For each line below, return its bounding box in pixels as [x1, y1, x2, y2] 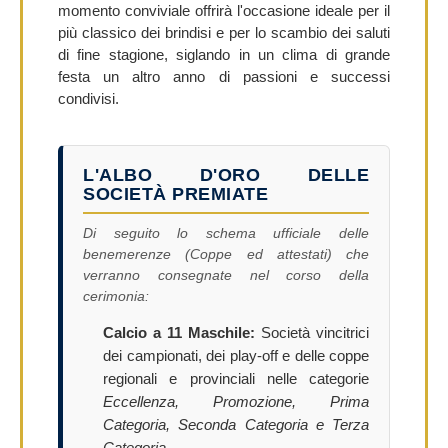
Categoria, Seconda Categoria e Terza [103, 416, 369, 433]
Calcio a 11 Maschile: [103, 324, 255, 341]
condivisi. [58, 89, 119, 107]
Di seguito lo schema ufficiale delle [83, 224, 369, 241]
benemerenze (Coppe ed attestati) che [83, 245, 369, 262]
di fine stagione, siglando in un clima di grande [58, 45, 390, 63]
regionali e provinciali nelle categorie [103, 370, 369, 387]
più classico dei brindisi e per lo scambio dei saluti [58, 23, 390, 41]
